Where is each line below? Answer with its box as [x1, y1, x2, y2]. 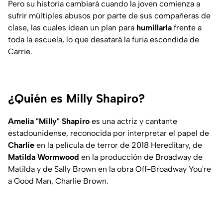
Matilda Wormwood [8, 152, 79, 162]
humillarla [136, 22, 172, 32]
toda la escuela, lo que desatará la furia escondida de [8, 34, 199, 44]
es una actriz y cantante [90, 116, 177, 126]
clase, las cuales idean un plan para [8, 22, 136, 32]
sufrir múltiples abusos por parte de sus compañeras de [8, 10, 211, 20]
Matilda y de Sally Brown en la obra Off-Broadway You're [8, 164, 211, 174]
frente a [172, 22, 202, 32]
